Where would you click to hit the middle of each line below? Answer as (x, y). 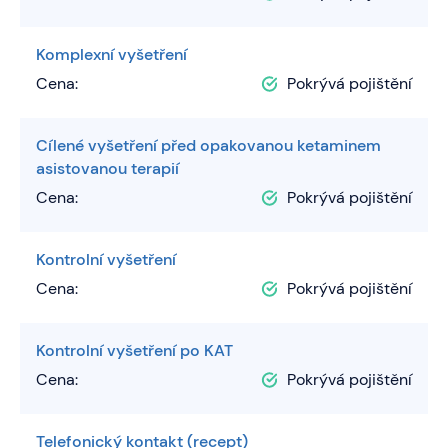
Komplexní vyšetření (111, 55)
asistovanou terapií (107, 169)
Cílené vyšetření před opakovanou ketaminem (208, 146)
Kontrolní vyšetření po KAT (134, 351)
